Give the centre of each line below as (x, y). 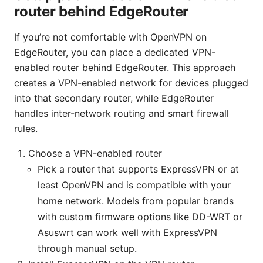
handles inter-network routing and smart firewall (122, 114)
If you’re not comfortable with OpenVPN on (110, 37)
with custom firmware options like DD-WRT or (140, 217)
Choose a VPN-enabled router (95, 154)
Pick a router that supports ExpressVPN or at (138, 169)
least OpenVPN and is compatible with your (134, 185)
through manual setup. (87, 249)
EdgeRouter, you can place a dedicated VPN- (115, 53)
